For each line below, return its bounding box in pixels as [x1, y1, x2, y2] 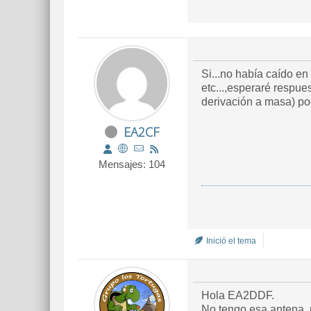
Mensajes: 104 [99, 158, 165, 170]
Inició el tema [204, 236, 256, 246]
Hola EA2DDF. [201, 289, 274, 301]
